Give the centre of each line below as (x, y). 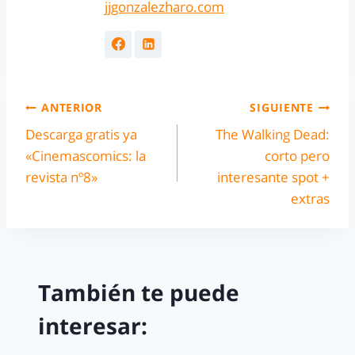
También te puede (139, 292)
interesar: (93, 325)
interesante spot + (273, 177)
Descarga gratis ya (81, 135)
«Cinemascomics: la (86, 156)
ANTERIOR (72, 107)
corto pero (297, 156)
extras (310, 199)
